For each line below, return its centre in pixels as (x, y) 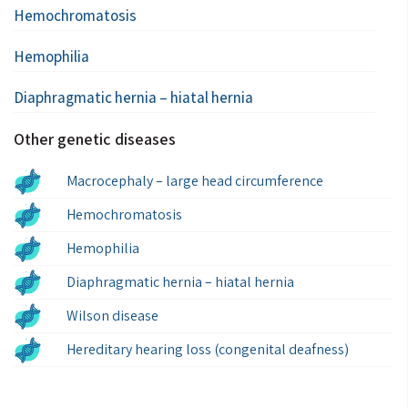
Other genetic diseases (95, 138)
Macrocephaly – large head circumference (195, 181)
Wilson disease (112, 316)
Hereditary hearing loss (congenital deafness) (208, 350)
